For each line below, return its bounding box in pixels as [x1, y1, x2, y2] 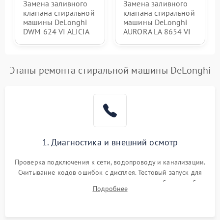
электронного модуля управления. [55, 189, 165, 197]
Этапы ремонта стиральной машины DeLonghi [9, 64, 211, 77]
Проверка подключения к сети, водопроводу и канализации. [14, 158, 206, 166]
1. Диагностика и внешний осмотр [42, 137, 178, 148]
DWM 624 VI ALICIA [23, 27, 90, 36]
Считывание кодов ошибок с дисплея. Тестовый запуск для [18, 168, 202, 177]
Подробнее [92, 184, 128, 193]
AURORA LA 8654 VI [123, 27, 191, 36]
